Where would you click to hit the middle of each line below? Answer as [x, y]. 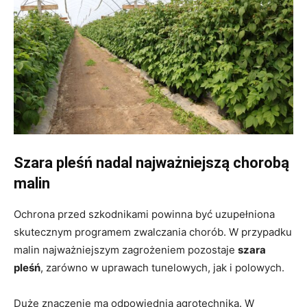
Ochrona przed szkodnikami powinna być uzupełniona [144, 214]
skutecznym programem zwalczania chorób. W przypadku [153, 232]
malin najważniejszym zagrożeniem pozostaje [126, 249]
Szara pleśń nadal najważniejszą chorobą [151, 162]
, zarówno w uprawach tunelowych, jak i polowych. [162, 267]
